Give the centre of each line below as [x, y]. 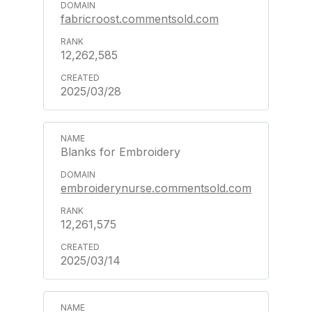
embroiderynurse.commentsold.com [156, 188]
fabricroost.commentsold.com [140, 19]
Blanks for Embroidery [120, 152]
